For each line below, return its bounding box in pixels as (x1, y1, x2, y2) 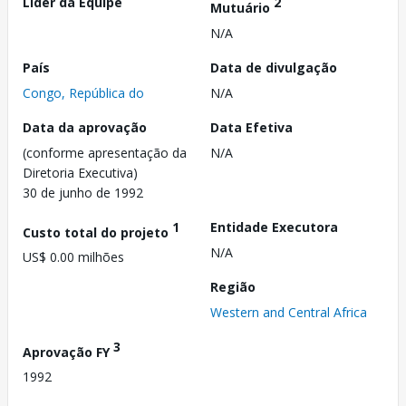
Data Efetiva (210, 118, 293, 136)
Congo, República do (23, 83, 144, 101)
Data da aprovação (23, 118, 147, 136)
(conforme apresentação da (23, 143, 187, 161)
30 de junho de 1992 (23, 183, 143, 201)
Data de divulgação (210, 58, 337, 76)
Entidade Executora (210, 217, 338, 236)
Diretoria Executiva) (23, 163, 138, 181)
